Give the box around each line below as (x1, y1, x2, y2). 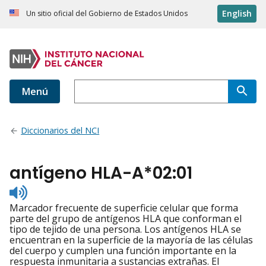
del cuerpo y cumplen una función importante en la (9, 244, 236, 258)
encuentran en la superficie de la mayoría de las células (9, 233, 253, 247)
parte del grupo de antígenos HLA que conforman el (9, 212, 242, 226)
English (222, 8, 252, 20)
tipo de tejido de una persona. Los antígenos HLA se (9, 223, 241, 236)
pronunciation (27, 204, 91, 218)
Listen (27, 183, 53, 197)
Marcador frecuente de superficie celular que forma (9, 201, 238, 215)
